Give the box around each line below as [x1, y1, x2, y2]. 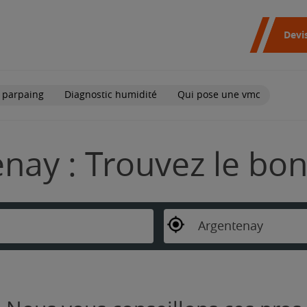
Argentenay [197, 218, 263, 234]
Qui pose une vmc [177, 88, 260, 101]
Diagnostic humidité [64, 88, 157, 101]
